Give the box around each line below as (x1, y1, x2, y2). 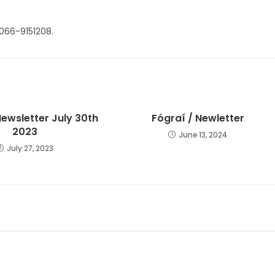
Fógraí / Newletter (151, 111, 244, 125)
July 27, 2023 (6, 143, 53, 153)
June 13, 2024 (179, 130, 228, 140)
